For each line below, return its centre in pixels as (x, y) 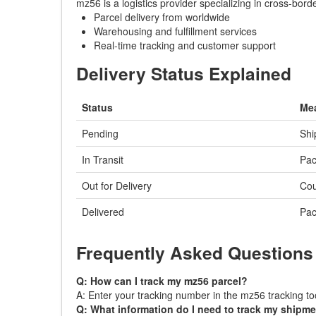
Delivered (103, 212)
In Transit (103, 159)
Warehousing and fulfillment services (175, 31)
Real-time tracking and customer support (185, 45)
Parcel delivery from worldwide (162, 17)
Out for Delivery (117, 186)
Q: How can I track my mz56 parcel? (162, 281)
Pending (100, 133)
